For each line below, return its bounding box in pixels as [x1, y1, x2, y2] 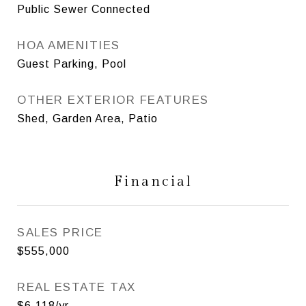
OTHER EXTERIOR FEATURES [17, 93, 209, 107]
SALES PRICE [17, 225, 103, 239]
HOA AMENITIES [17, 38, 120, 52]
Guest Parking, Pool [17, 57, 126, 70]
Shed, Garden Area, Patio [17, 112, 158, 124]
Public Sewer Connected [17, 3, 150, 15]
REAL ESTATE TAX [17, 280, 136, 294]
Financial [113, 172, 193, 190]
